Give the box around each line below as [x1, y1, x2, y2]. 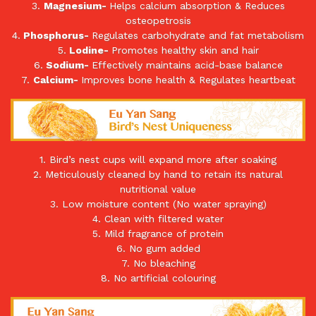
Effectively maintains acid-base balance [91, 59, 283, 71]
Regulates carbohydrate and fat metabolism [92, 30, 304, 42]
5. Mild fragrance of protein [92, 227, 224, 239]
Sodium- [42, 59, 92, 71]
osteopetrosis [125, 15, 191, 27]
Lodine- [66, 44, 111, 56]
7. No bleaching [121, 257, 195, 269]
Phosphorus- [20, 30, 92, 42]
